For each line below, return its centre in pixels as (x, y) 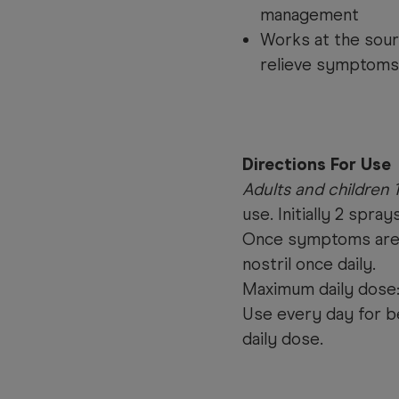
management (309, 15)
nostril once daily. (309, 265)
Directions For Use (317, 165)
